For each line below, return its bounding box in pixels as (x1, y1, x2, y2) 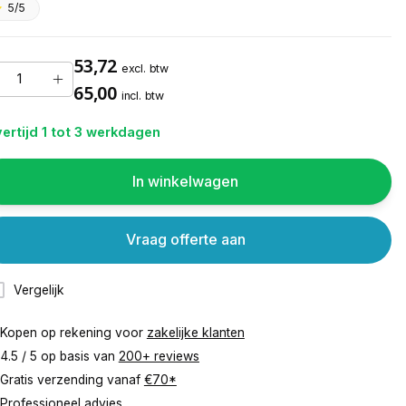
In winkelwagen (132, 172, 239, 191)
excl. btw (121, 61, 169, 75)
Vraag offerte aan (125, 230, 246, 249)
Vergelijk (14, 282, 65, 297)
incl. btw (121, 88, 164, 102)
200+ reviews (118, 348, 199, 363)
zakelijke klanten (146, 324, 245, 340)
